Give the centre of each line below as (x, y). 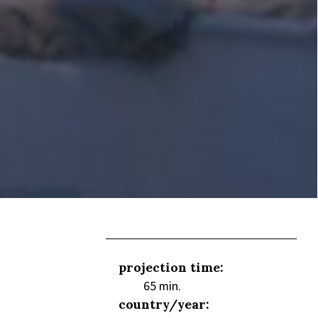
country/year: (164, 304)
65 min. (162, 286)
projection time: (171, 267)
